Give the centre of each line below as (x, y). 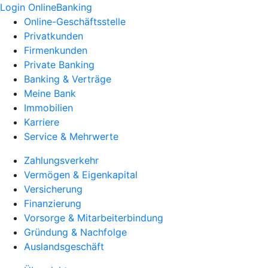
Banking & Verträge (68, 79)
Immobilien (48, 108)
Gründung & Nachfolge (75, 232)
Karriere (42, 122)
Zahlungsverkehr (61, 160)
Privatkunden (54, 36)
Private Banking (59, 65)
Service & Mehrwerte (71, 136)
